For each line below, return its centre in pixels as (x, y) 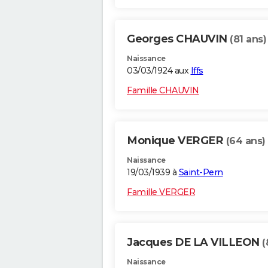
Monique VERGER (176, 141)
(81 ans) (248, 39)
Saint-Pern (201, 173)
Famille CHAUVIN (163, 91)
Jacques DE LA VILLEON (194, 243)
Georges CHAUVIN (178, 39)
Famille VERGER (161, 192)
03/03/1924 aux (159, 71)
